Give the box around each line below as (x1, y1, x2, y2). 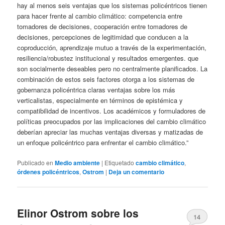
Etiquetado (104, 158, 135, 167)
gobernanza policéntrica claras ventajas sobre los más (17, 84, 176, 94)
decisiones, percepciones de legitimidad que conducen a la (17, 32, 189, 42)
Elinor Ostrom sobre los (17, 205, 139, 221)
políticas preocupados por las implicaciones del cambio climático (17, 116, 206, 126)
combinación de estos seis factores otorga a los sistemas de (17, 74, 195, 84)
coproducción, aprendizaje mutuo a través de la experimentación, (17, 42, 207, 52)
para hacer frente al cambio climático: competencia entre (17, 11, 183, 21)
